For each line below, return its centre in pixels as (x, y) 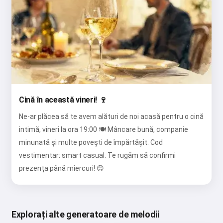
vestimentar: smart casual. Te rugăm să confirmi (97, 156)
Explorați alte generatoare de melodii (85, 215)
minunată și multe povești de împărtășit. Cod (91, 143)
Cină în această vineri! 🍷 (63, 100)
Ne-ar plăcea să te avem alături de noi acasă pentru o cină (111, 117)
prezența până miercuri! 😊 (61, 168)
